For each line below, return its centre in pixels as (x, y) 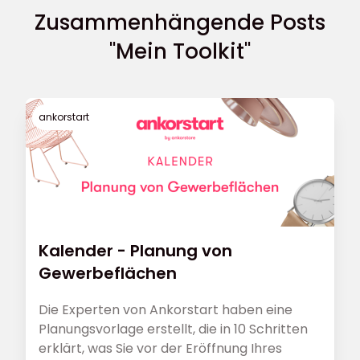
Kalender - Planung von (135, 251)
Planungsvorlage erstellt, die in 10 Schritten (136, 329)
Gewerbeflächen (108, 274)
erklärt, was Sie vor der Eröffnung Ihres (160, 349)
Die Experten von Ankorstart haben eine (166, 310)
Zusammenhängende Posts (180, 23)
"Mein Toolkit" (180, 52)
